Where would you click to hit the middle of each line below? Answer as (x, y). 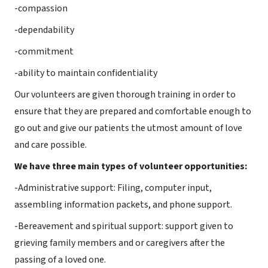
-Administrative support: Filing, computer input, (113, 188)
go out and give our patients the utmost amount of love (128, 128)
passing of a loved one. (60, 260)
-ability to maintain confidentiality (86, 73)
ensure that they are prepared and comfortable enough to (133, 111)
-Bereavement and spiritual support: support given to (124, 226)
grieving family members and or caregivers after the (120, 243)
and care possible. (51, 145)
